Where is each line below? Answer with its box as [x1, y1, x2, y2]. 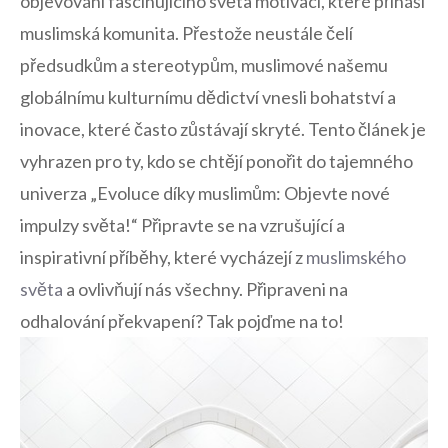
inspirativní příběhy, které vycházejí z [20, 245, 306, 268]
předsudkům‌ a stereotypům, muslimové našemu [20, 53, 388, 76]
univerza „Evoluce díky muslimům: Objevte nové [20, 181, 390, 204]
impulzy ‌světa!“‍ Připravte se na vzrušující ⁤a [20, 213, 345, 236]
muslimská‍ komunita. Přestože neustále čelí [20, 21, 353, 44]
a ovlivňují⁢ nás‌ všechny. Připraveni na [63, 277, 348, 300]
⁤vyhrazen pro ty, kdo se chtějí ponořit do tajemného [20, 149, 413, 172]
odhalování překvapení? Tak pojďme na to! [20, 309, 344, 332]
